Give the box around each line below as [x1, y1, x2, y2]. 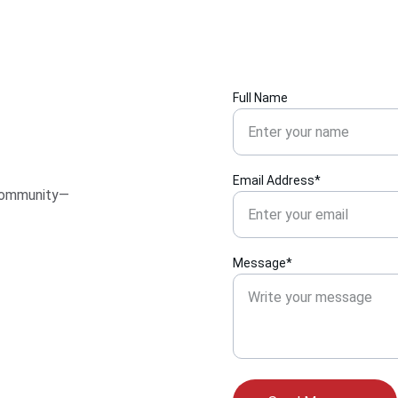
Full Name [233, 91, 288, 105]
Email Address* [233, 173, 321, 187]
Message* [233, 256, 292, 270]
